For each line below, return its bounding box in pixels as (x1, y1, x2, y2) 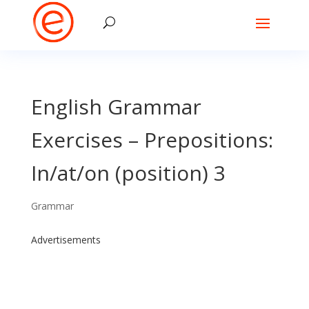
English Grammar (30, 92, 201, 121)
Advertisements (30, 233, 101, 246)
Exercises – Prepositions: (30, 126, 273, 154)
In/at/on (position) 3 (30, 159, 226, 187)
